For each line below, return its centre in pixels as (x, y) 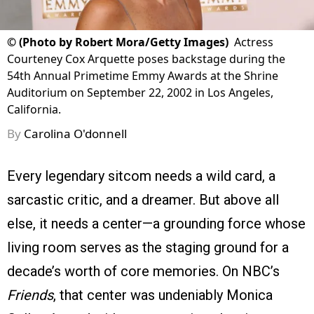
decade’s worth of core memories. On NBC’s (143, 272)
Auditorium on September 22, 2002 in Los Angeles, (140, 93)
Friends (30, 295)
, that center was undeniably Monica (163, 295)
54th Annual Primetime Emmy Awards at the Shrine (143, 76)
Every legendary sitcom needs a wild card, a (141, 176)
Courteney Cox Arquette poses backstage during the (146, 59)
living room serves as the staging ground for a (148, 248)
